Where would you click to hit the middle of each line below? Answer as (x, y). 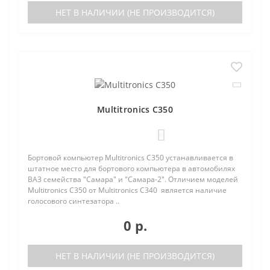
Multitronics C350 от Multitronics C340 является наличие (127, 190)
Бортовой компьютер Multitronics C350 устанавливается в (130, 158)
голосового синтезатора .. (74, 201)
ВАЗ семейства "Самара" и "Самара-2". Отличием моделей (133, 180)
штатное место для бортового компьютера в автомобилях (131, 169)
